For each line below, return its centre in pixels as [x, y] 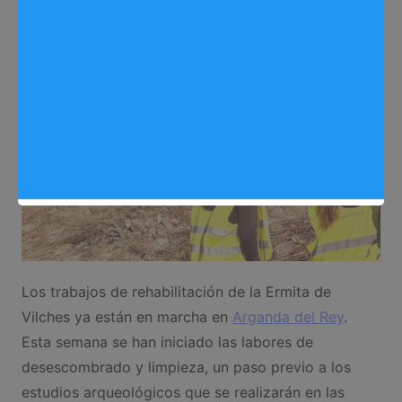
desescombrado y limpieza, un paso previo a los [186, 367]
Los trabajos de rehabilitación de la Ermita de [176, 292]
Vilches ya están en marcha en [127, 317]
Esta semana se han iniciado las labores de [167, 342]
